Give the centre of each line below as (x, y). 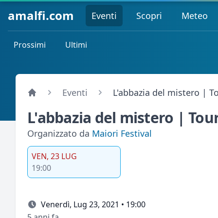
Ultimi (76, 45)
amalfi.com (41, 15)
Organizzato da (60, 133)
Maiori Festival (122, 133)
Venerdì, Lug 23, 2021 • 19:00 (93, 204)
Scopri (149, 15)
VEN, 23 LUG (54, 156)
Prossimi (30, 45)
